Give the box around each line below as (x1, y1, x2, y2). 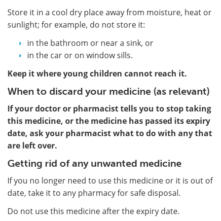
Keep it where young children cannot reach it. (7, 68, 187, 79)
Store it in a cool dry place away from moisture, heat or (7, 6, 212, 18)
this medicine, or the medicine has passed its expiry (7, 115, 210, 126)
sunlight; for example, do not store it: (7, 19, 145, 30)
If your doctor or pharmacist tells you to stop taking (7, 103, 211, 114)
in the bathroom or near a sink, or (27, 37, 153, 48)
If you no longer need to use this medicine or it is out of (7, 175, 213, 186)
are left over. (7, 140, 57, 151)
